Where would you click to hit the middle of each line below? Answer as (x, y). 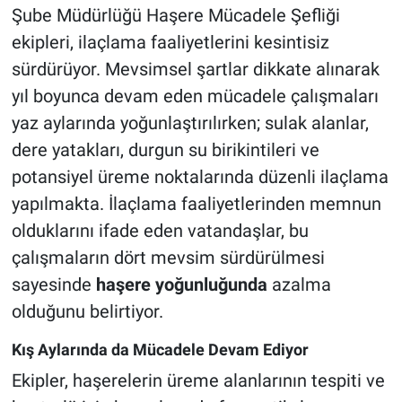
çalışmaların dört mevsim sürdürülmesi (168, 258)
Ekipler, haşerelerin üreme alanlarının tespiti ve (198, 380)
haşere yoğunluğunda (181, 285)
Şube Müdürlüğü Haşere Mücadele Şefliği (175, 16)
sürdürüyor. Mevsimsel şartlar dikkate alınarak (195, 70)
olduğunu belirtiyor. (87, 312)
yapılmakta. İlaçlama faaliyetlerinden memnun (196, 204)
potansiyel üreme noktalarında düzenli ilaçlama (200, 177)
